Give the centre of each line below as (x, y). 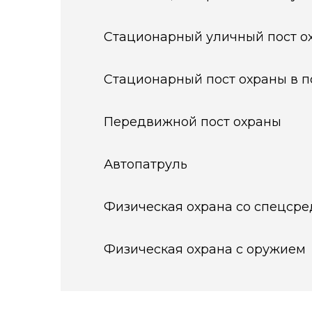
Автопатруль (145, 164)
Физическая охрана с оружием (204, 249)
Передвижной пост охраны (192, 122)
